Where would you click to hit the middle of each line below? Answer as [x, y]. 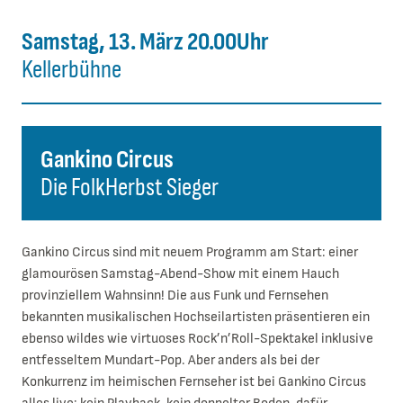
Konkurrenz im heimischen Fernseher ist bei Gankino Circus [194, 381]
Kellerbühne [72, 69]
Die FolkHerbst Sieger [130, 187]
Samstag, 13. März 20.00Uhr [145, 41]
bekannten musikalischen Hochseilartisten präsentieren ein [196, 317]
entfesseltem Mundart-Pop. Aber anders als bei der [170, 360]
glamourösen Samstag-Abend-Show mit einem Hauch [180, 273]
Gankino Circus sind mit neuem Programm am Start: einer [190, 252]
